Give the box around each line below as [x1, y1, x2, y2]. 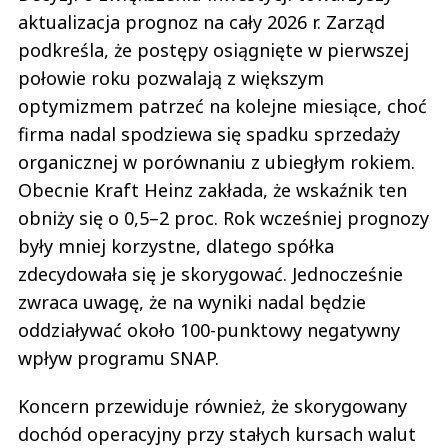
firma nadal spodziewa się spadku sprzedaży [18, 122, 400, 147]
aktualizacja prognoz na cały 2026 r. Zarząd [18, 10, 385, 35]
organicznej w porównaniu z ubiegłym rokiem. [18, 150, 415, 175]
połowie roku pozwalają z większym [18, 66, 324, 91]
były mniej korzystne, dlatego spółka [18, 234, 334, 259]
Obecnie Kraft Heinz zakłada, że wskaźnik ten [18, 178, 407, 203]
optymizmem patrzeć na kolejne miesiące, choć [18, 94, 427, 119]
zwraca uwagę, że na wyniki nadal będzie [18, 290, 366, 315]
